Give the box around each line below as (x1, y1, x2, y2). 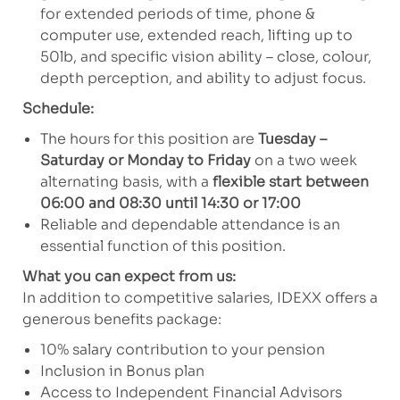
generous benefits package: (21, 310, 221, 329)
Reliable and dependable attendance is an (39, 215, 340, 235)
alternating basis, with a (39, 172, 212, 192)
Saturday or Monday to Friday (39, 151, 254, 171)
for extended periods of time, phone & (39, 4, 315, 24)
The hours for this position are (39, 129, 258, 149)
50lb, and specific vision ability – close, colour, (39, 47, 371, 67)
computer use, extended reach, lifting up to (39, 26, 353, 46)
